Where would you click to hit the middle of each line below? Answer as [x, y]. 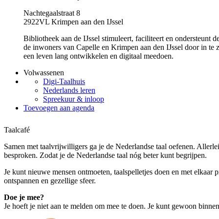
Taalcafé [17, 130]
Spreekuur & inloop [74, 99]
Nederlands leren [69, 90]
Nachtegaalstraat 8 [52, 13]
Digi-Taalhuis [64, 81]
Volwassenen [44, 73]
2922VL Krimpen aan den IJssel [73, 22]
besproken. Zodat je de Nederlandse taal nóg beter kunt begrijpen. [105, 155]
